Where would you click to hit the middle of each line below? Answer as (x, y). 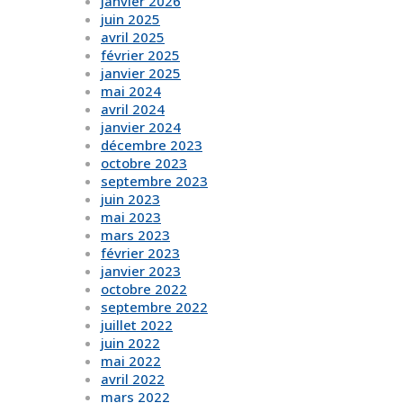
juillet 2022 (137, 325)
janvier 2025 (141, 73)
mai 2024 (131, 91)
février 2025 (140, 55)
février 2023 (140, 253)
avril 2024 (133, 109)
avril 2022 (133, 379)
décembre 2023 (152, 145)
